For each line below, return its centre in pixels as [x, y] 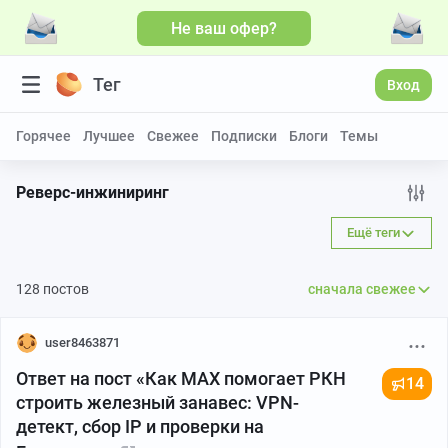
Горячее [43, 136]
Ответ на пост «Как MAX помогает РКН [181, 378]
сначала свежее [362, 289]
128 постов [52, 289]
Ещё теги [373, 232]
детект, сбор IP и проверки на [140, 426]
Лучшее [109, 136]
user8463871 [82, 342]
